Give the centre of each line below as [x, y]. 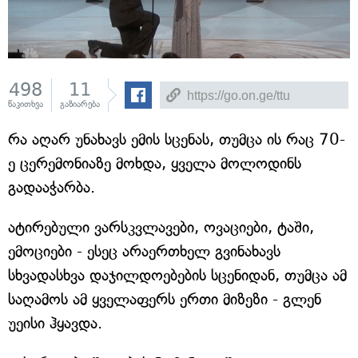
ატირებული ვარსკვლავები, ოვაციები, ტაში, [161, 227]
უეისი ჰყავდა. [55, 323]
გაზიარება [80, 104]
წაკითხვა [26, 104]
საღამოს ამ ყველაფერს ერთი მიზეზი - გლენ [165, 299]
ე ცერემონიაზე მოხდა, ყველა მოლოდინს [155, 163]
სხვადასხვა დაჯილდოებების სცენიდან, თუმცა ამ [177, 275]
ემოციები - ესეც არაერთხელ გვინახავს [144, 251]
